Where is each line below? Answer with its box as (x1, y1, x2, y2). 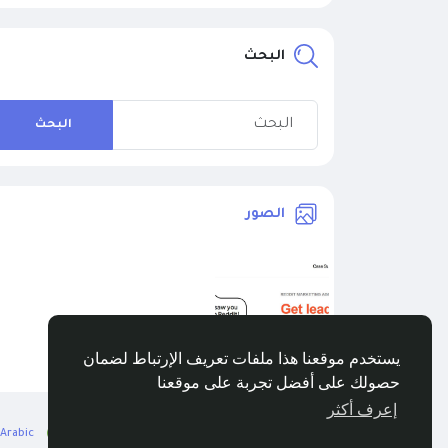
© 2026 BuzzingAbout (312, 427, 324, 440)
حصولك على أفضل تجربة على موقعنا (157, 374, 400, 392)
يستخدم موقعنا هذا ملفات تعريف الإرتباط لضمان (83, 350, 400, 368)
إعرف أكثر (326, 401, 397, 419)
